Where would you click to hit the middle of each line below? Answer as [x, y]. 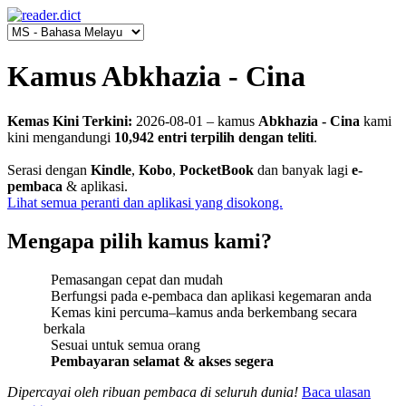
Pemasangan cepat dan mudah [133, 279]
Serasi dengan [49, 169]
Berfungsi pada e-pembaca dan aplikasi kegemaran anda [208, 295]
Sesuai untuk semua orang [122, 344]
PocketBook [217, 169]
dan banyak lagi [303, 169]
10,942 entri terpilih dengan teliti [214, 137]
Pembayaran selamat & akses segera [162, 361]
